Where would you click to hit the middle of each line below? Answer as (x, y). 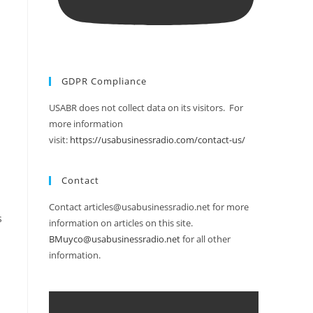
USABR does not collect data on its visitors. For (146, 108)
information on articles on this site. (121, 223)
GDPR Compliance (104, 81)
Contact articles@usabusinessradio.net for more (149, 207)
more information (86, 124)
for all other (205, 239)
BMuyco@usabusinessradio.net (115, 239)
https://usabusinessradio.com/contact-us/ (158, 140)
